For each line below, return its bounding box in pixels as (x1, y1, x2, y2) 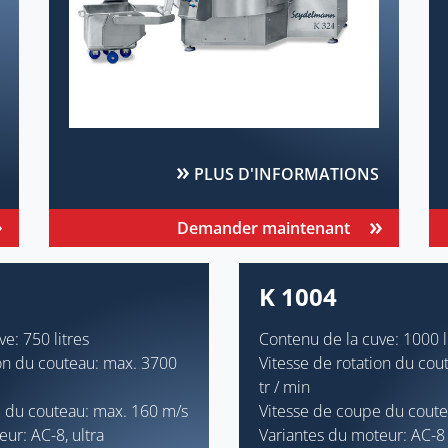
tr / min (259, 375, 310, 398)
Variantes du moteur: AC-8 (259, 423, 445, 446)
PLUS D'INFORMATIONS (194, 162, 379, 185)
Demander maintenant (177, 216, 350, 239)
